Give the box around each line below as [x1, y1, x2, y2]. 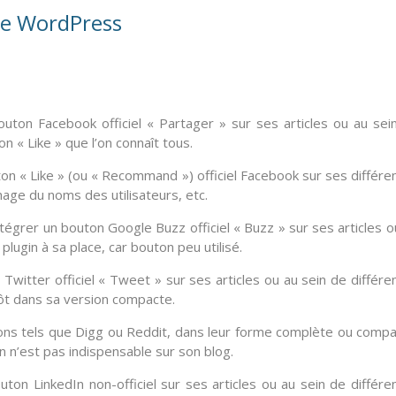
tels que [17, 323, 75, 341]
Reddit [126, 323, 167, 341]
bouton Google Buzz [60, 218, 187, 237]
